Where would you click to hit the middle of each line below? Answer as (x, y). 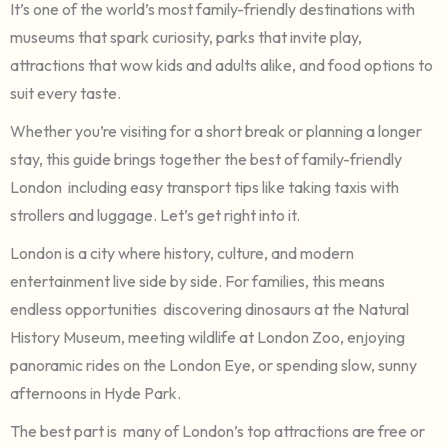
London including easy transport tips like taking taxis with (204, 186)
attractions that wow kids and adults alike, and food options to (221, 64)
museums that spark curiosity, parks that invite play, (186, 36)
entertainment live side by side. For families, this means (197, 280)
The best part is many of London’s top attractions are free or (217, 430)
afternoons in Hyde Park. (95, 392)
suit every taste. (65, 92)
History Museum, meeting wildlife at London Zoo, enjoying (207, 336)
